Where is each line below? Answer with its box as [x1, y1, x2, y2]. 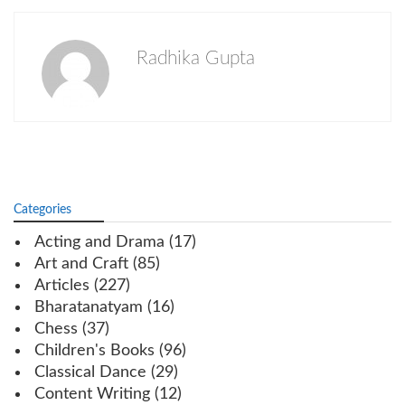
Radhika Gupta [137, 48, 255, 68]
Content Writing [34, 385, 150, 402]
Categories [14, 202, 71, 216]
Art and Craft [34, 255, 128, 272]
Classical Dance [34, 363, 146, 381]
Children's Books [34, 342, 155, 359]
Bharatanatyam [34, 298, 143, 316]
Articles [34, 277, 89, 294]
